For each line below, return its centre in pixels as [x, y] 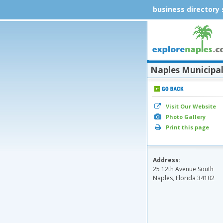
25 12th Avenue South [183, 169]
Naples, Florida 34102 [184, 178]
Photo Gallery [185, 117]
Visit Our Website [190, 106]
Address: [167, 160]
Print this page [187, 127]
